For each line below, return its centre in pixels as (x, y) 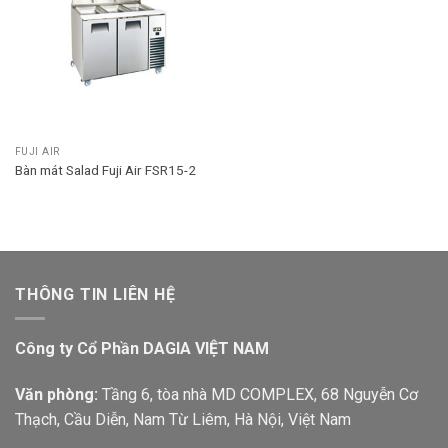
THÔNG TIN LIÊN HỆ (95, 294)
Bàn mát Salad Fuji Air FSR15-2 (105, 169)
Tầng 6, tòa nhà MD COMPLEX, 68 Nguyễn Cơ (258, 394)
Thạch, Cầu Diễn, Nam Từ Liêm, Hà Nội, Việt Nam (183, 419)
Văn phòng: (56, 394)
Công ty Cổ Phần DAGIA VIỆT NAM (142, 349)
